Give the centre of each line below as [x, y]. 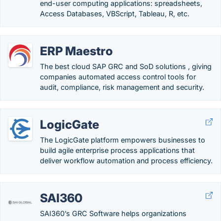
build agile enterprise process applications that [117, 150]
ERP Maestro [76, 51]
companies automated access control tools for [118, 77]
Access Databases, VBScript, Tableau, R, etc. [115, 14]
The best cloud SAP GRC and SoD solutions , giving [126, 66]
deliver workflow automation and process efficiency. [126, 161]
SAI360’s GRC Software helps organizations [113, 213]
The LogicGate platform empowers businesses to [123, 140]
